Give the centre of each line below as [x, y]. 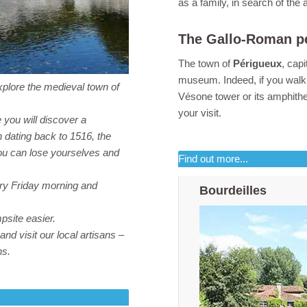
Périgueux [258, 64]
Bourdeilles [233, 190]
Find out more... [213, 158]
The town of [206, 64]
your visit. [200, 113]
